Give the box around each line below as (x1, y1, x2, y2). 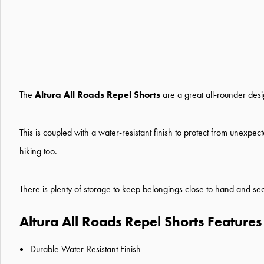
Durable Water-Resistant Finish (30, 242, 141, 255)
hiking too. (19, 144, 57, 157)
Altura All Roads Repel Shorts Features (19, 212, 262, 230)
